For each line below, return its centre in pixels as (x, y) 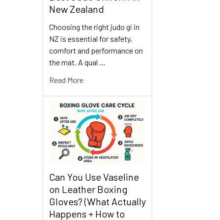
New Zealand (77, 9)
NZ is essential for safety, (91, 39)
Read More (66, 80)
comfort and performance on (96, 51)
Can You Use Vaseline (94, 177)
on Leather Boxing (88, 189)
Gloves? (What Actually (97, 201)
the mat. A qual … (77, 62)
